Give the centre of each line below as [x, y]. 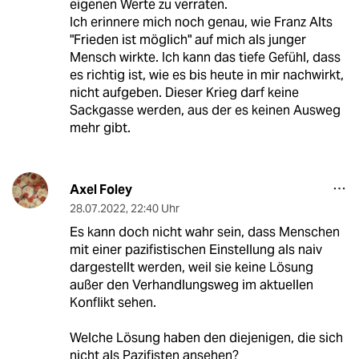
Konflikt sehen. [113, 303]
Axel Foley [101, 190]
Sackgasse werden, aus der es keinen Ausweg [205, 111]
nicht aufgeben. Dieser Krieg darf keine [184, 93]
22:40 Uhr [155, 209]
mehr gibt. [100, 128]
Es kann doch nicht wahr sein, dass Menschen [204, 232]
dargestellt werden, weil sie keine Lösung [191, 268]
